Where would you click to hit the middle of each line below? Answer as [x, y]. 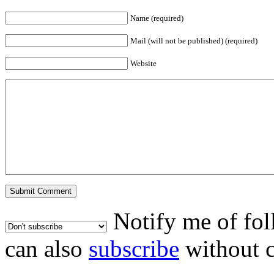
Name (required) [157, 18]
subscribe [134, 248]
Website [143, 63]
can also [47, 248]
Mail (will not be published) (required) [194, 40]
